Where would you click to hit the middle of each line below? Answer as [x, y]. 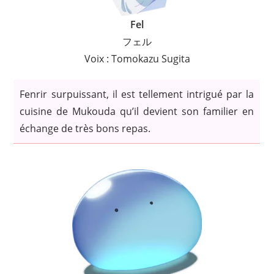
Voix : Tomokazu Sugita [137, 59]
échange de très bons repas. [85, 129]
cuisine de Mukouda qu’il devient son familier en [137, 112]
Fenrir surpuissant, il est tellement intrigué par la [137, 94]
